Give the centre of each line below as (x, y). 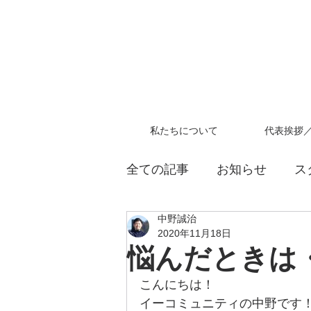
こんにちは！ (177, 285)
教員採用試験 (192, 225)
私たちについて (184, 131)
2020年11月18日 (194, 233)
